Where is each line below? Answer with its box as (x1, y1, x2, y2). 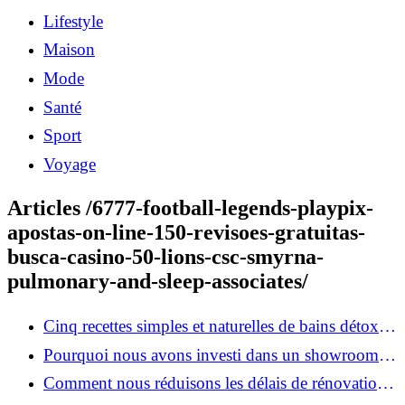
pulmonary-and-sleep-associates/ (7, 269, 308, 294)
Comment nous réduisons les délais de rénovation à (43, 373, 398, 393)
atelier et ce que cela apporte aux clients (43, 364, 314, 384)
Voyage (43, 154, 96, 174)
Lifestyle (43, 11, 103, 31)
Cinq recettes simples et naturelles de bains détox (43, 316, 379, 336)
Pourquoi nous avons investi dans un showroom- (43, 344, 384, 364)
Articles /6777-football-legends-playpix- (7, 196, 373, 221)
